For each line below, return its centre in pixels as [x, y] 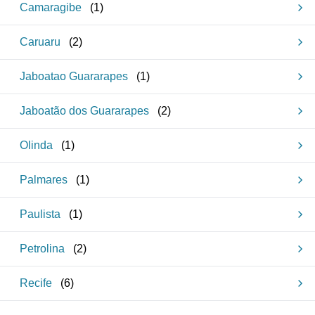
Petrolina [42, 249]
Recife [36, 283]
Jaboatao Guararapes [74, 76]
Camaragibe [51, 7]
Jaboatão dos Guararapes [84, 111]
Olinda [36, 145]
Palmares [44, 180]
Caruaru [40, 42]
